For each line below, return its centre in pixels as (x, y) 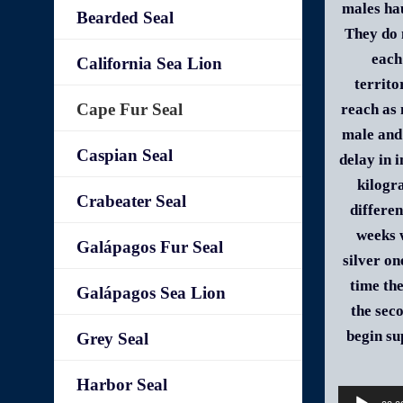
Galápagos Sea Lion (152, 293)
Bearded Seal (125, 18)
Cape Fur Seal (130, 109)
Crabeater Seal (132, 201)
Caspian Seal (125, 155)
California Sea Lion (150, 63)
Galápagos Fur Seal (150, 247)
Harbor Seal (122, 385)
